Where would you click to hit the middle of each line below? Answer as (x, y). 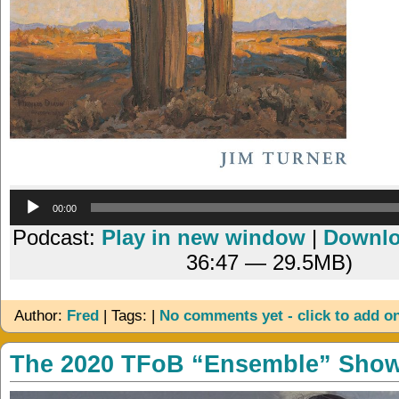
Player (289, 220)
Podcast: (57, 237)
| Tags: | (129, 315)
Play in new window (204, 237)
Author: (41, 315)
